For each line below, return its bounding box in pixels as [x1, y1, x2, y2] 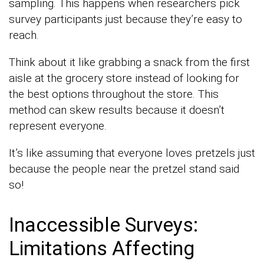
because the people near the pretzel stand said [9, 161, 239, 176]
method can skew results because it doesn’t [9, 103, 225, 117]
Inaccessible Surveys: [9, 212, 198, 236]
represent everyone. [9, 118, 107, 133]
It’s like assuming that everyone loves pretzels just [9, 146, 255, 160]
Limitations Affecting [9, 236, 194, 260]
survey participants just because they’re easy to [9, 12, 242, 26]
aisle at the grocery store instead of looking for [9, 71, 239, 85]
